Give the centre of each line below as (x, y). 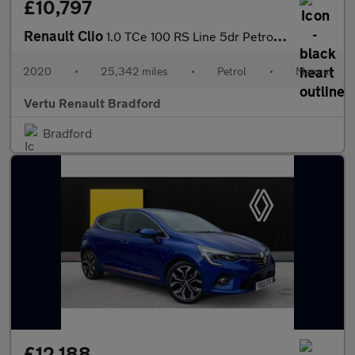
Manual (314, 71)
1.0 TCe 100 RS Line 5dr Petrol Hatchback (190, 36)
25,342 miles (134, 71)
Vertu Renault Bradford (92, 103)
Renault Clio (65, 36)
